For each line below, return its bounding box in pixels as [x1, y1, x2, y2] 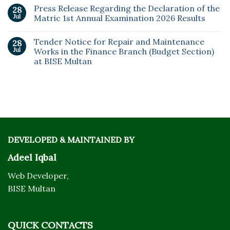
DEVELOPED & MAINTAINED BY [8, 134, 135, 145]
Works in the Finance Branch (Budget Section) [34, 46, 214, 56]
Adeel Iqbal [8, 151, 56, 163]
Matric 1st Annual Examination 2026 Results [34, 12, 205, 23]
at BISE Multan [34, 55, 92, 66]
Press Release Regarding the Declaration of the [34, 3, 220, 13]
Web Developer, [8, 170, 69, 181]
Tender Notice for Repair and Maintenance [34, 36, 204, 47]
